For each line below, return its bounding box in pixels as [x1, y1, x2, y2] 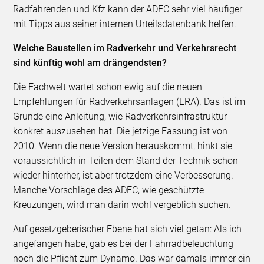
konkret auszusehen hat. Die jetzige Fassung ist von [13, 125, 228, 137]
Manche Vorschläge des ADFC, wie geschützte [13, 184, 204, 196]
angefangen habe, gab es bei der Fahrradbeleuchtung [13, 237, 234, 249]
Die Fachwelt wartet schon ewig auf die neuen [13, 81, 203, 93]
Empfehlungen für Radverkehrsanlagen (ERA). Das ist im [13, 95, 246, 107]
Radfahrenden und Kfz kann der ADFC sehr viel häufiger [13, 3, 243, 15]
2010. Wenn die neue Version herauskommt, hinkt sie [13, 140, 233, 151]
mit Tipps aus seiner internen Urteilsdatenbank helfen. [13, 18, 239, 29]
